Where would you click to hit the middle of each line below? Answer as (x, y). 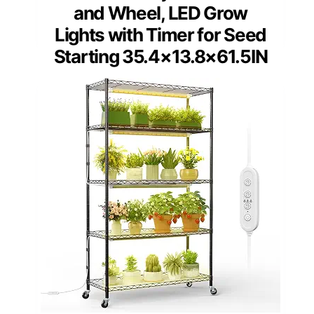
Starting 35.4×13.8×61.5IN (161, 56)
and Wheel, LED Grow (161, 13)
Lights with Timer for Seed (161, 34)
